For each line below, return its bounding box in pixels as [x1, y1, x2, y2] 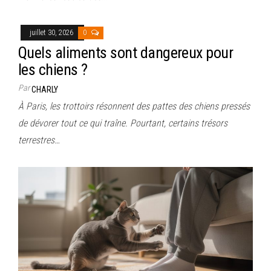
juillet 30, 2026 [30, 28, 75, 37]
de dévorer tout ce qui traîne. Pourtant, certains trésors [18, 117, 227, 129]
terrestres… [18, 134, 60, 146]
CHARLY [31, 84, 58, 94]
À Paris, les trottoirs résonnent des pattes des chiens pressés [18, 100, 250, 112]
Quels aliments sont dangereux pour [18, 43, 233, 62]
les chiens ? [18, 60, 88, 79]
